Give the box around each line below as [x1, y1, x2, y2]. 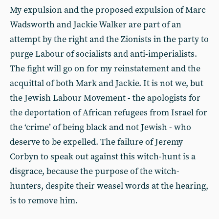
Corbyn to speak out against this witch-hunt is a [10, 151, 196, 162]
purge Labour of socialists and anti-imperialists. [10, 48, 197, 60]
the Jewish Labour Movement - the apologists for [10, 92, 200, 104]
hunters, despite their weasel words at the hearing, [10, 180, 208, 192]
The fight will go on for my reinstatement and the [10, 63, 200, 74]
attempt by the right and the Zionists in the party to [10, 34, 209, 45]
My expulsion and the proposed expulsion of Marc [10, 4, 206, 16]
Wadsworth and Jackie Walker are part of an [10, 19, 181, 30]
